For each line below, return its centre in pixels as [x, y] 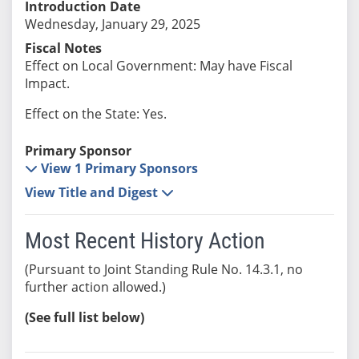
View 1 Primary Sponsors [119, 168]
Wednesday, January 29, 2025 [112, 24]
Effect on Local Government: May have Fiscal [158, 65]
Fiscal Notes [63, 48]
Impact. [47, 83]
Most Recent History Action [145, 240]
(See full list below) [84, 317]
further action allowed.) [95, 286]
